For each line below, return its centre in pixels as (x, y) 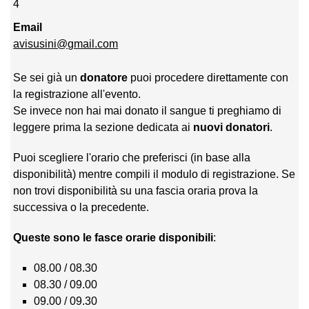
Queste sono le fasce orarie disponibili (113, 237)
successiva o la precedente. (81, 207)
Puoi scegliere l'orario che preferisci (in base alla (132, 157)
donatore (104, 77)
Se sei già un (47, 77)
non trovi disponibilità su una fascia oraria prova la (136, 190)
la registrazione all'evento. (77, 94)
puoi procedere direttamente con (208, 77)
